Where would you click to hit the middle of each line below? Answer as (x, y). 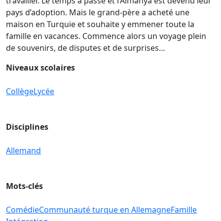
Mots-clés (24, 186)
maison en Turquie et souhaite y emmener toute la (100, 24)
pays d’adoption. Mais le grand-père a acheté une (98, 12)
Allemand (23, 150)
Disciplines (27, 127)
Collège (20, 91)
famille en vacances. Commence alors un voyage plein (106, 36)
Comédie (22, 209)
